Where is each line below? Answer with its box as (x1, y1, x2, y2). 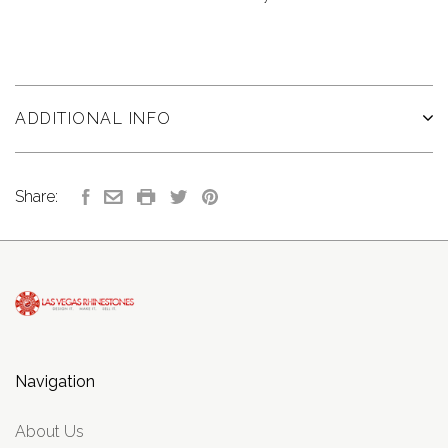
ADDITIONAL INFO (15, 109, 172, 129)
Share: (15, 186, 58, 206)
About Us (15, 421, 84, 441)
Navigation (15, 371, 95, 391)
